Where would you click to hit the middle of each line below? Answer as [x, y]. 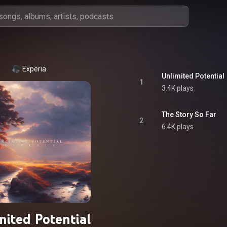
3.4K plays [178, 88]
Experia [34, 69]
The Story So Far [189, 115]
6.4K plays [178, 127]
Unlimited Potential [193, 76]
